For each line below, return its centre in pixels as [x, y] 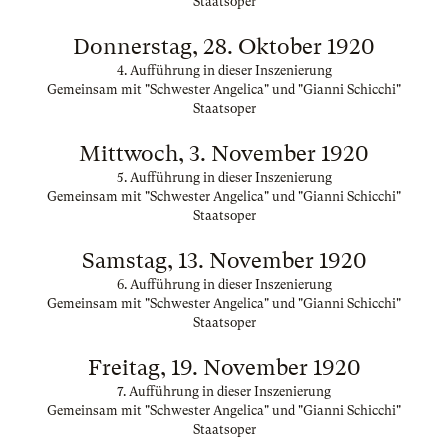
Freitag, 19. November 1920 [224, 367]
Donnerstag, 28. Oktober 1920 [224, 46]
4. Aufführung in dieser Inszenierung [224, 70]
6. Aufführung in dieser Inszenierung [224, 284]
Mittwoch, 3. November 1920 [224, 153]
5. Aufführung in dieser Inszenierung [224, 177]
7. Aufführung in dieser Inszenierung [224, 391]
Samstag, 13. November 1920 [224, 260]
